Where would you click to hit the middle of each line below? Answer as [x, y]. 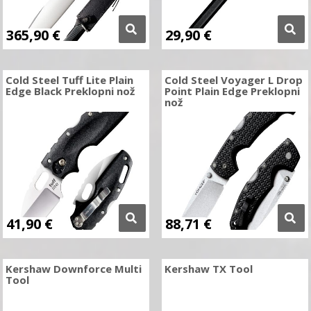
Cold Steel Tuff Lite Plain [70, 80]
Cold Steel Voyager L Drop [233, 80]
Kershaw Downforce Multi [74, 269]
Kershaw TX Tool [208, 269]
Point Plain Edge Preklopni [232, 91]
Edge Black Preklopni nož [70, 91]
